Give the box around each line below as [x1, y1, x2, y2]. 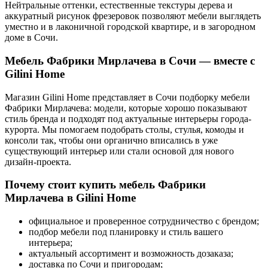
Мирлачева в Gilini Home [5, 191, 136, 205]
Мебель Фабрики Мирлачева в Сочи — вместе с [5, 54, 255, 67]
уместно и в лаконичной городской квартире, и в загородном [5, 22, 255, 32]
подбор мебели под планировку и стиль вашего [29, 227, 223, 237]
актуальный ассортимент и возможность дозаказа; [29, 248, 233, 259]
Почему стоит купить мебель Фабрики [5, 178, 206, 191]
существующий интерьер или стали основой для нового [5, 145, 234, 156]
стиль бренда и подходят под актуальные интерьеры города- [5, 113, 251, 124]
